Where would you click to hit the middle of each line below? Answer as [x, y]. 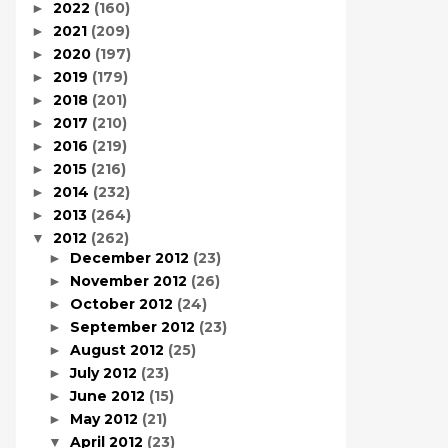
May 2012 [105, 418]
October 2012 [123, 303]
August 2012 [118, 349]
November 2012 [130, 280]
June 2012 [109, 395]
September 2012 [134, 326]
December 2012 [131, 257]
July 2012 [105, 372]
